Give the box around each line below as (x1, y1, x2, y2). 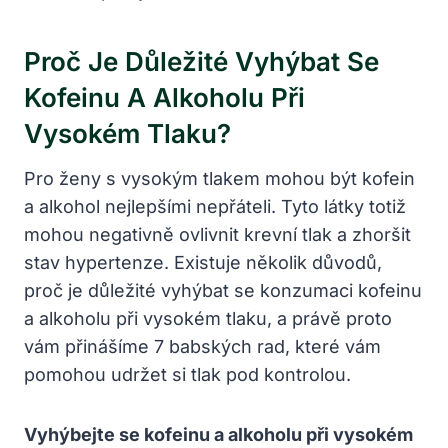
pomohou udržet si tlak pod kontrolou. (24, 363, 351, 385)
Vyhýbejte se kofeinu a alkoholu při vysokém (24, 423, 413, 445)
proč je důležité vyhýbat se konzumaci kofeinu (24, 279, 422, 301)
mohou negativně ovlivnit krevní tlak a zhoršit (24, 223, 411, 245)
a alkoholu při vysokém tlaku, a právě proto (24, 307, 392, 329)
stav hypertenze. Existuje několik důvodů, (24, 251, 382, 273)
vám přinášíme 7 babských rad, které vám (24, 335, 381, 357)
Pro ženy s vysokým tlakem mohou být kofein (24, 167, 415, 189)
